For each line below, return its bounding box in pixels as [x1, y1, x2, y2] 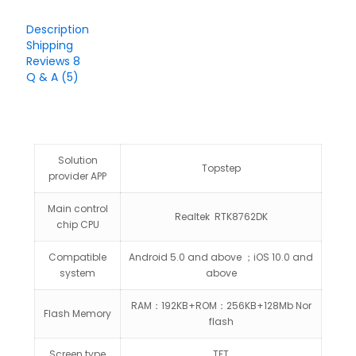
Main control [47, 202, 108, 215]
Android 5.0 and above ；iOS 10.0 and [129, 250, 313, 264]
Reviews [26, 53, 73, 69]
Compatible [48, 250, 106, 264]
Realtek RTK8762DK [174, 210, 268, 223]
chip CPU [56, 218, 99, 231]
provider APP [48, 169, 106, 183]
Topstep [201, 161, 241, 175]
